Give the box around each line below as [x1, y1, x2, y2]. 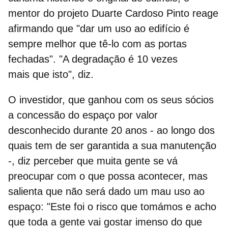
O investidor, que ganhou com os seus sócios [8, 94, 214, 105]
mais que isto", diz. [8, 68, 94, 80]
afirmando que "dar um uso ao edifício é [8, 22, 189, 34]
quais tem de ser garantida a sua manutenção [8, 139, 216, 151]
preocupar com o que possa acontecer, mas [8, 170, 208, 182]
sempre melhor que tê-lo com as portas [8, 38, 187, 49]
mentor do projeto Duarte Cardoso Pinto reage [8, 7, 218, 19]
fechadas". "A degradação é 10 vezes [8, 53, 178, 65]
